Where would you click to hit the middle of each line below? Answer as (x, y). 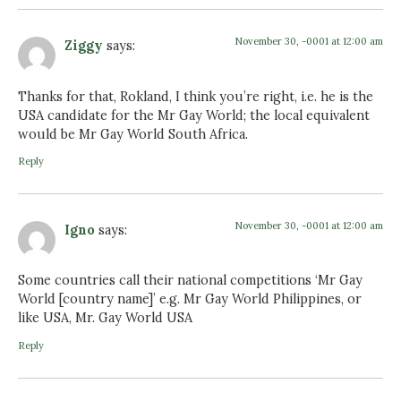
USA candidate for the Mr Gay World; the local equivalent (194, 115)
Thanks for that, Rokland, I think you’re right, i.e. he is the (196, 96)
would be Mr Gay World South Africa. (133, 134)
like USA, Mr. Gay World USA (105, 318)
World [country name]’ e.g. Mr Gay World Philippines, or (190, 299)
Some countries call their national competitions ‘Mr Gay (190, 281)
